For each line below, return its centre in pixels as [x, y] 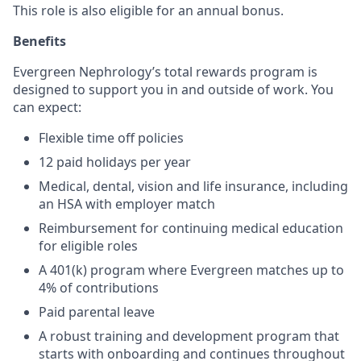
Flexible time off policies [111, 138]
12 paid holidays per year [115, 162]
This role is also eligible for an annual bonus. [148, 10]
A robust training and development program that [189, 336]
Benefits [39, 41]
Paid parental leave [97, 312]
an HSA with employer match [127, 204]
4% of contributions [99, 288]
